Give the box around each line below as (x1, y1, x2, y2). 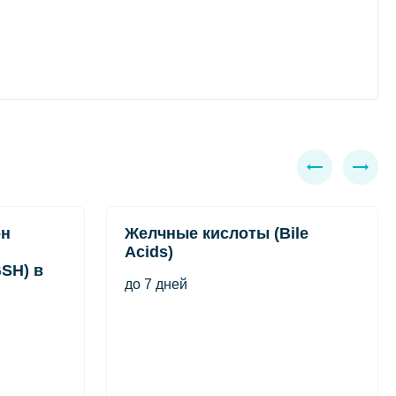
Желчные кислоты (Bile (125, 225, 308, 242)
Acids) (125, 243, 173, 261)
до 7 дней (125, 277, 187, 292)
